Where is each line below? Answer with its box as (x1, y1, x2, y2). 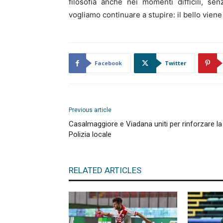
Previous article (69, 107, 111, 113)
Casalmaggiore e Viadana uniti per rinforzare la (69, 119, 222, 128)
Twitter (165, 59, 186, 67)
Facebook (95, 59, 122, 67)
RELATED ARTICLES (69, 165, 141, 175)
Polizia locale (69, 130, 111, 139)
